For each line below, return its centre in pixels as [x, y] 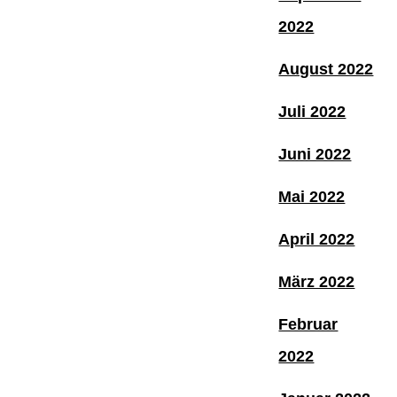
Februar [308, 324]
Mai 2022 [312, 196]
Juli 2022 [312, 111]
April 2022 [317, 239]
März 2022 [317, 281]
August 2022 [326, 69]
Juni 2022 [315, 154]
